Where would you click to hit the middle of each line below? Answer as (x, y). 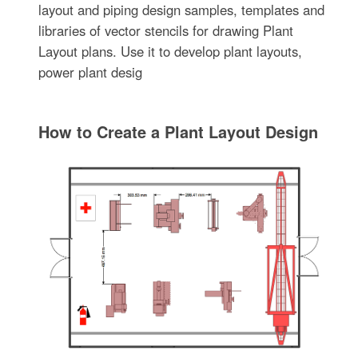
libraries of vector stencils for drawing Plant (166, 31)
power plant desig (91, 72)
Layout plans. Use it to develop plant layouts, (171, 52)
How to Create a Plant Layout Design (179, 132)
